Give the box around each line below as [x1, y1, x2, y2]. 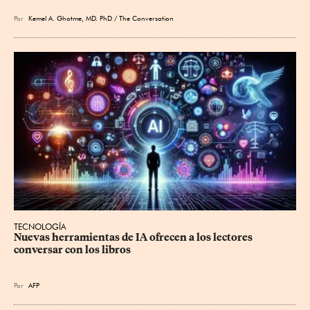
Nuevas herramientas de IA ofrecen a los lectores [14, 230, 255, 244]
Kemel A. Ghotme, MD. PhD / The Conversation [28, 13, 178, 22]
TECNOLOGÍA [14, 221, 66, 232]
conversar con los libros [14, 243, 131, 256]
